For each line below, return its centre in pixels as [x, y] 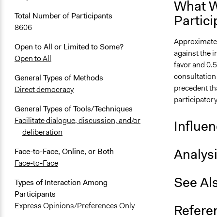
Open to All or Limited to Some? [69, 47]
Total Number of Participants [63, 16]
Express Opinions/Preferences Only [75, 206]
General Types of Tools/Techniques [74, 109]
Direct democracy [44, 90]
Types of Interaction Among [61, 183]
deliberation [42, 132]
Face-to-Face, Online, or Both [64, 152]
